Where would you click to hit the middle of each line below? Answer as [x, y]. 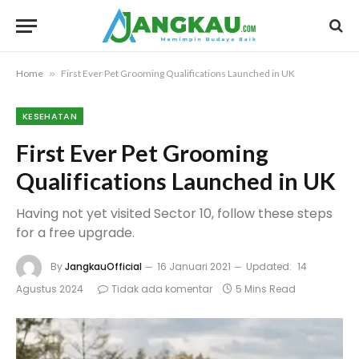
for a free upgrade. [75, 233]
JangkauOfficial [103, 267]
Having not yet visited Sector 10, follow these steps [174, 214]
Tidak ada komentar [162, 289]
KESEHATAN [50, 116]
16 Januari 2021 [194, 267]
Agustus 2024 [50, 289]
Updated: [269, 267]
